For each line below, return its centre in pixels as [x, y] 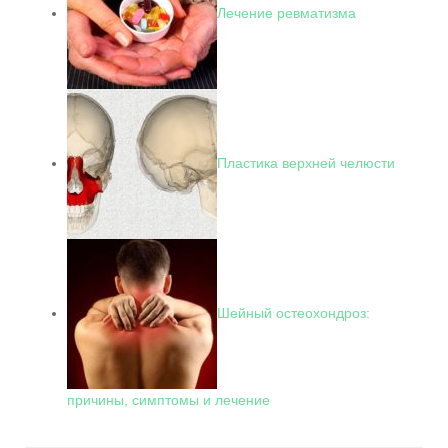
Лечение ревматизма [286, 12]
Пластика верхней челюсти [306, 162]
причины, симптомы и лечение [168, 400]
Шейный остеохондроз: [293, 312]
